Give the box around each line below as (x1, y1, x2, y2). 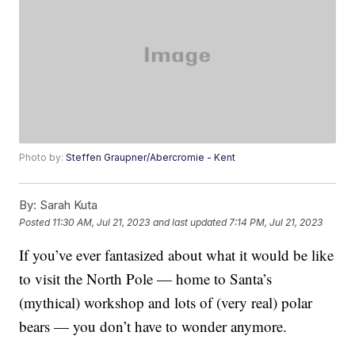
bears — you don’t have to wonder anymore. (19, 316, 288, 337)
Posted (19, 216, 53, 228)
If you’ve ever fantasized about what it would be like (19, 245, 334, 265)
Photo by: (19, 151, 67, 164)
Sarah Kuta (36, 197, 98, 213)
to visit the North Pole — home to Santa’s (19, 269, 273, 289)
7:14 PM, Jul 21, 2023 (229, 216, 323, 228)
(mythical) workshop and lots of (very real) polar (19, 292, 313, 313)
